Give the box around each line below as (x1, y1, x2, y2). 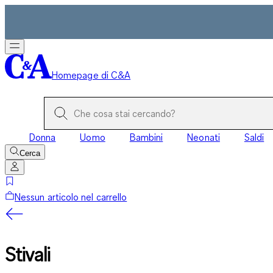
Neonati (187, 131, 220, 143)
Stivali (5, 242, 51, 268)
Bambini (129, 131, 163, 143)
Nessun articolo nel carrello (15, 191, 127, 203)
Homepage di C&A (52, 69, 131, 81)
